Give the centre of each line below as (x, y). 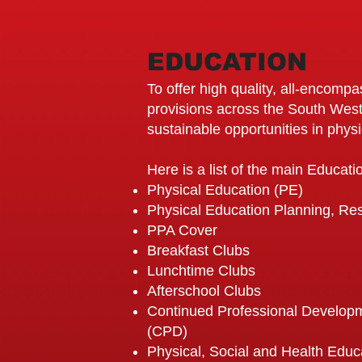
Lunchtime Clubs (201, 271)
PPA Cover (184, 230)
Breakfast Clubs (200, 250)
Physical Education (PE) (225, 190)
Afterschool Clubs (204, 291)
